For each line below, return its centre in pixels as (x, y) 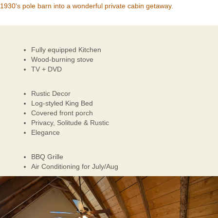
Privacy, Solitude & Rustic (70, 122)
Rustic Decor (51, 93)
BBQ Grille (47, 156)
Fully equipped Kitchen (66, 49)
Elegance (45, 132)
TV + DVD (46, 69)
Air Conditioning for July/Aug (75, 166)
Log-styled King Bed (62, 103)
